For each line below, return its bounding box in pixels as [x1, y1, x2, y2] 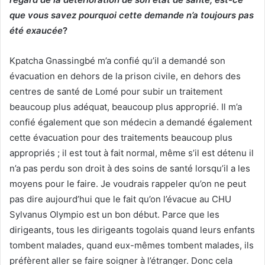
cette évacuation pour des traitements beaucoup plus [9, 131, 232, 143]
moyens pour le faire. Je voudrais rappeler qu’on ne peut [9, 177, 246, 189]
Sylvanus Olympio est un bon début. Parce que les [9, 208, 219, 220]
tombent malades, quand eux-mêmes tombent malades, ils [9, 239, 254, 251]
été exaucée [9, 24, 63, 36]
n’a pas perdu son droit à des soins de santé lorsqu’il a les [9, 162, 250, 174]
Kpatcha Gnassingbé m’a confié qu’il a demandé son [9, 54, 225, 66]
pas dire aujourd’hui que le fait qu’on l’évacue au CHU [9, 193, 231, 205]
